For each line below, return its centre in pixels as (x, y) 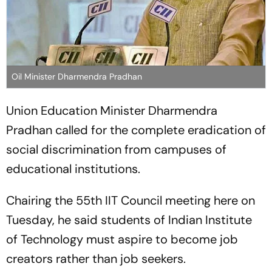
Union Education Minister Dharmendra (112, 111)
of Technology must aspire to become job (122, 240)
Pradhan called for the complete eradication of (136, 130)
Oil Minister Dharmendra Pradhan (77, 77)
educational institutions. (73, 169)
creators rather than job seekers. (96, 259)
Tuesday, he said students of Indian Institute (129, 220)
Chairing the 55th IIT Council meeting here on (131, 201)
